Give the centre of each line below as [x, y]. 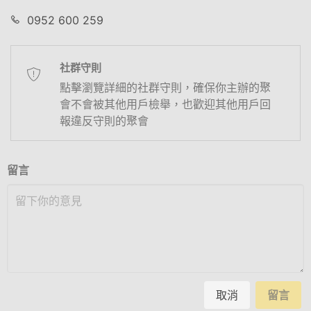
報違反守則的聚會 [104, 121]
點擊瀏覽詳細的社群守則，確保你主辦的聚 [165, 87]
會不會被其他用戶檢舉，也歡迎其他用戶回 [165, 104]
